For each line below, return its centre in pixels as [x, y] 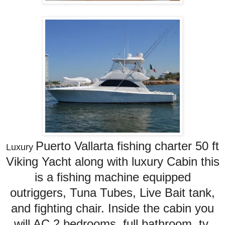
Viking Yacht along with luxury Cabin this [113, 161]
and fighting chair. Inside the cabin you [113, 208]
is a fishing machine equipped [113, 177]
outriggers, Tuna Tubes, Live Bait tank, [113, 192]
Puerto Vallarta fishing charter [116, 146]
